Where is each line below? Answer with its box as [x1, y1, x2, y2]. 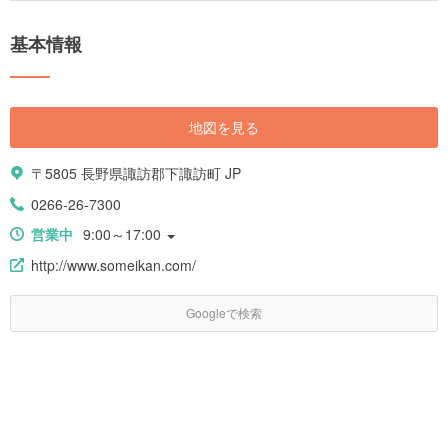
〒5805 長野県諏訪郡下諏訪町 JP [31, 163, 241, 184]
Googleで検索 [186, 304, 262, 322]
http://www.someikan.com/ [31, 255, 196, 276]
